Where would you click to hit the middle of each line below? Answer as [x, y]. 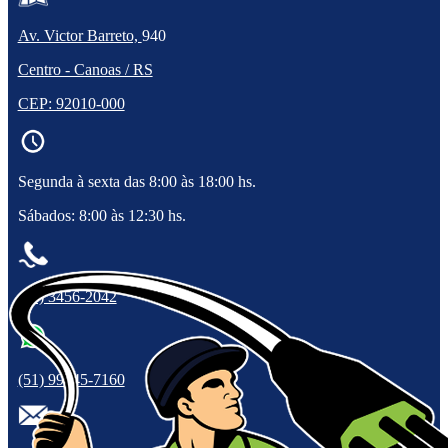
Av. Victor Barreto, [79, 35]
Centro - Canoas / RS [85, 69]
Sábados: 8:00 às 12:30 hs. [101, 215]
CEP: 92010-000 [71, 103]
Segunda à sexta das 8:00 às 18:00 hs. [136, 181]
